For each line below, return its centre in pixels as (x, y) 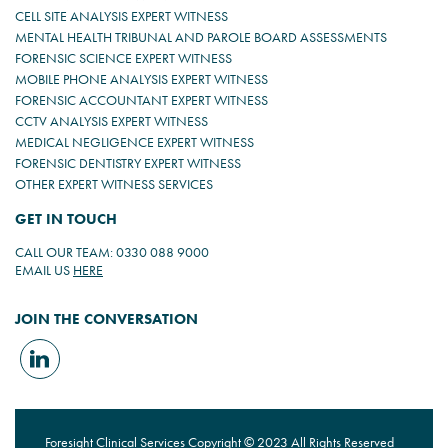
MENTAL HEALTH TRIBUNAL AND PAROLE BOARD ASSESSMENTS (201, 37)
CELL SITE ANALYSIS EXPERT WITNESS (121, 16)
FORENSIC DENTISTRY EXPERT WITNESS (128, 163)
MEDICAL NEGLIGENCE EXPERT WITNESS (134, 142)
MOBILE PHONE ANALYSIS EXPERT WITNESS (141, 79)
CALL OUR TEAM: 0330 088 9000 (112, 252)
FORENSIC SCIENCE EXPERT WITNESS (123, 58)
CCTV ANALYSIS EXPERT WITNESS (111, 121)
